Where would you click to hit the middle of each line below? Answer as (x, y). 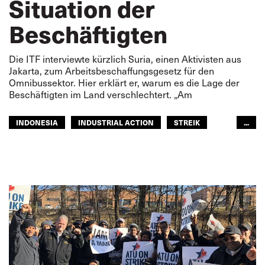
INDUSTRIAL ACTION (116, 122)
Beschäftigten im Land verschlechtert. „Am (101, 94)
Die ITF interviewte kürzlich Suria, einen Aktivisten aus (125, 59)
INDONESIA (37, 122)
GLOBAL (179, 142)
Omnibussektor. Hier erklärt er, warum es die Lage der (124, 83)
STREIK (187, 122)
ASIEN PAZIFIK (118, 142)
